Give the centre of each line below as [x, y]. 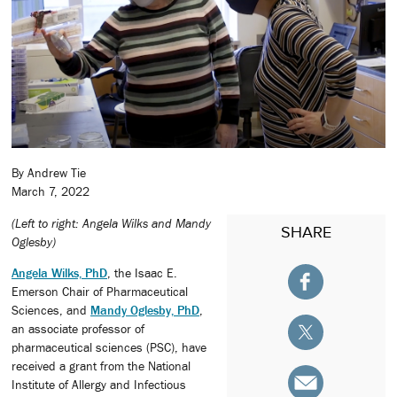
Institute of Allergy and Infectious [99, 384]
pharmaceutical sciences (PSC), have [109, 347]
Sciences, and [51, 310]
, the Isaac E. [142, 272]
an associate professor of [78, 328]
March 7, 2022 [51, 192]
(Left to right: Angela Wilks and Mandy [111, 223]
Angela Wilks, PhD [59, 272]
